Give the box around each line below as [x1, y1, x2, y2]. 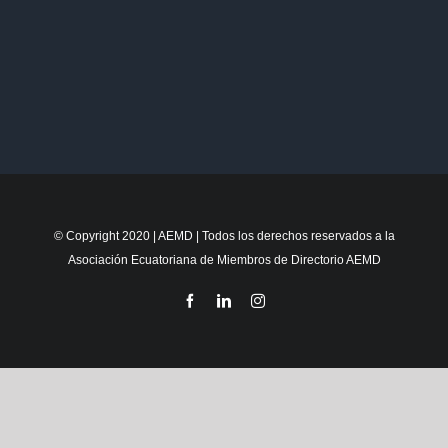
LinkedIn [230, 292, 282, 307]
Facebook [196, 292, 250, 307]
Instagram [264, 292, 320, 307]
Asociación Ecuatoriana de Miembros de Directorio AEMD [67, 252, 381, 267]
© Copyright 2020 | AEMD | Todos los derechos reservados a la [53, 228, 395, 243]
